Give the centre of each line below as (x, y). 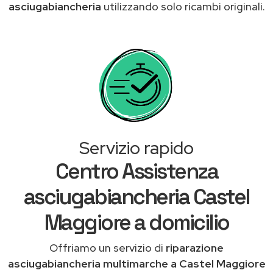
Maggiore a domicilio (136, 222)
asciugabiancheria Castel (136, 197)
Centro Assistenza (136, 171)
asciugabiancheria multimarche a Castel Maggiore (136, 263)
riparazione (195, 247)
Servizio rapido (136, 148)
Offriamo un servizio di (108, 247)
